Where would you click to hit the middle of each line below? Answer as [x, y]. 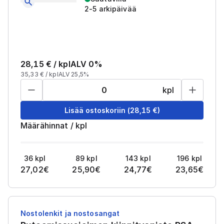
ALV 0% [86, 64]
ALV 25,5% [73, 74]
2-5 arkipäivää [110, 9]
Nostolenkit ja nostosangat [70, 213]
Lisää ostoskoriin [95, 110]
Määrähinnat [44, 125]
